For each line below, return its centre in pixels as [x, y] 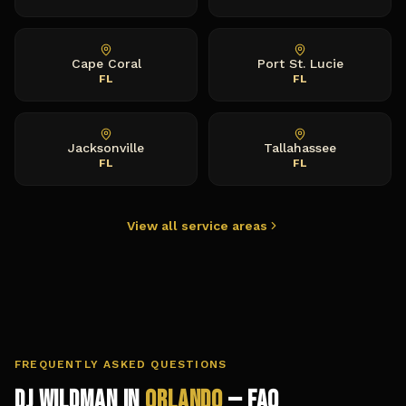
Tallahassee [300, 148]
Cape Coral [106, 63]
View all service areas [197, 226]
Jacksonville [106, 148]
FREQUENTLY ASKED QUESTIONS [121, 364]
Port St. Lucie [300, 63]
